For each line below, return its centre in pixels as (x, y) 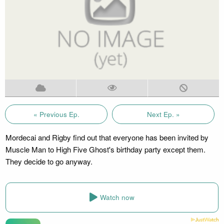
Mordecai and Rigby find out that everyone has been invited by (107, 137)
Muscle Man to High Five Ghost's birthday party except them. (105, 149)
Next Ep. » (163, 114)
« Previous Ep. (56, 114)
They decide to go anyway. (49, 161)
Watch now (117, 197)
